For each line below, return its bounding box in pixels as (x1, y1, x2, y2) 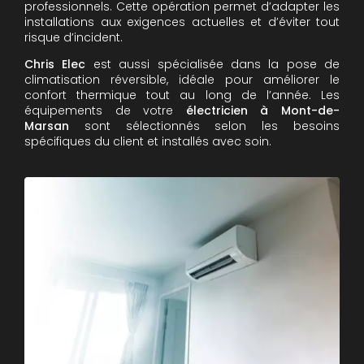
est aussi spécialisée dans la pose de (85, 56, 340, 72)
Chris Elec (24, 56, 86, 72)
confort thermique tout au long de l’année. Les (24, 87, 340, 103)
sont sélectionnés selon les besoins (84, 118, 340, 134)
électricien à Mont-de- (185, 102, 340, 119)
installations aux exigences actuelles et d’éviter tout (24, 14, 340, 30)
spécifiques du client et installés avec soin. (24, 133, 271, 149)
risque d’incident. (24, 29, 123, 45)
